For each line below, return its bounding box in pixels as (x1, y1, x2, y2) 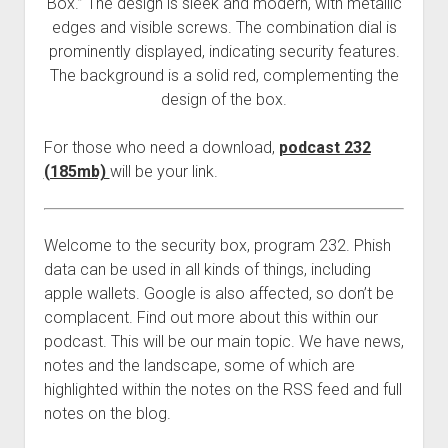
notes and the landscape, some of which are (43, 355, 355, 375)
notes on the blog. (43, 403, 171, 423)
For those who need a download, (43, 137, 279, 157)
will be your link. (109, 161, 218, 181)
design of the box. (161, 89, 287, 109)
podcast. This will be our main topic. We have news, (43, 331, 404, 351)
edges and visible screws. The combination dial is (51, 17, 397, 37)
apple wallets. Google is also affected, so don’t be (43, 283, 394, 303)
